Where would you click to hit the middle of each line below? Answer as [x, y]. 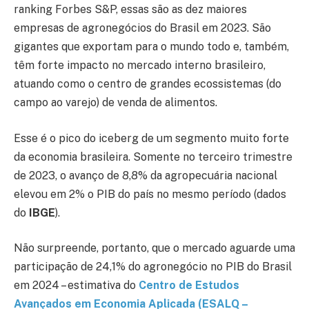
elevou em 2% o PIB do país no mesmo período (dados [150, 194]
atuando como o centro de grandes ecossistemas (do [148, 84]
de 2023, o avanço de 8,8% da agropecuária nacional [146, 175]
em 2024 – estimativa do [76, 286]
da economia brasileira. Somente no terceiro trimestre [153, 157]
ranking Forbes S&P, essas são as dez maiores [130, 10]
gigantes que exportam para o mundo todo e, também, [151, 47]
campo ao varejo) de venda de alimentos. [116, 103]
